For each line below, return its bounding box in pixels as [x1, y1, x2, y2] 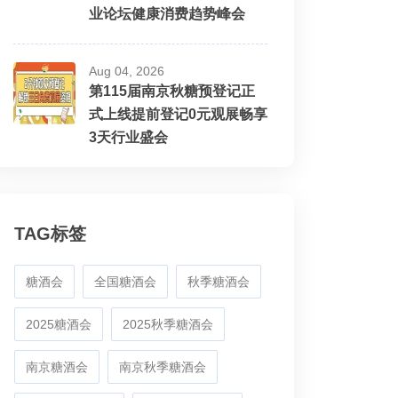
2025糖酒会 [26, 317, 92, 331]
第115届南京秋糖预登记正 [89, 84, 255, 99]
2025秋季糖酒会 [123, 317, 213, 331]
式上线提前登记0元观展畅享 [89, 107, 267, 122]
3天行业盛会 [89, 130, 168, 145]
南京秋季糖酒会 [119, 360, 206, 374]
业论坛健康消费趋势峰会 [89, 6, 245, 21]
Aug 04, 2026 [89, 64, 164, 78]
